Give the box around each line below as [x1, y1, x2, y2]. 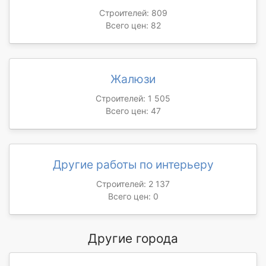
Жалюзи [110, 71, 156, 86]
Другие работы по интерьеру [52, 157, 214, 172]
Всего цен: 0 [107, 191, 159, 201]
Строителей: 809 [99, 7, 167, 18]
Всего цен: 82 [105, 20, 161, 30]
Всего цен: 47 [105, 105, 161, 116]
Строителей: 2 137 [96, 178, 170, 189]
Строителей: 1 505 [96, 93, 170, 103]
